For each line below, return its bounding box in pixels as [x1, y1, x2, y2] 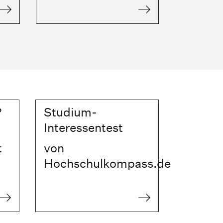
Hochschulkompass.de [44, 156, 171, 171]
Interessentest [44, 120, 123, 135]
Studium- [44, 105, 98, 119]
